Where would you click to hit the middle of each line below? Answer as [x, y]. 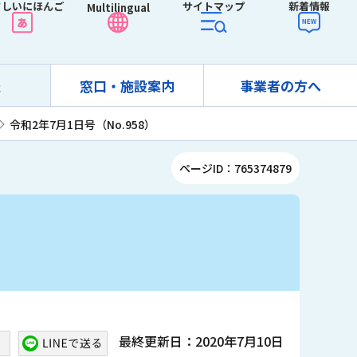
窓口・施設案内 [127, 86]
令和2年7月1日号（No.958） [82, 124]
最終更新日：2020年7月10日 [201, 341]
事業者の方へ [280, 86]
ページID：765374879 [235, 168]
